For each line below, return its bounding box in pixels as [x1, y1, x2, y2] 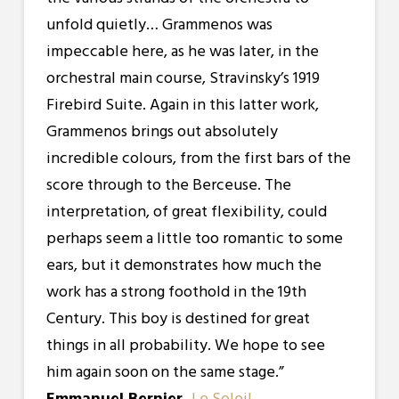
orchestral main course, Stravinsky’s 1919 [45, 64, 320, 91]
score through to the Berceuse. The [45, 171, 291, 198]
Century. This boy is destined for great [45, 305, 310, 331]
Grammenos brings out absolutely [45, 118, 278, 144]
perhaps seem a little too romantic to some [45, 224, 343, 251]
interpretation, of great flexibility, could [45, 198, 327, 224]
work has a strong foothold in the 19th [45, 278, 306, 305]
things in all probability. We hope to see [45, 331, 325, 358]
